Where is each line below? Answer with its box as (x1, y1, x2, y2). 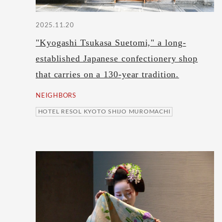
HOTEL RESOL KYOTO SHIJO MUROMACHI (38, 109, 170, 115)
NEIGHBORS (36, 92, 76, 99)
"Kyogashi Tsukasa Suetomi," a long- (36, 38, 186, 48)
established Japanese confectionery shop (36, 54, 198, 64)
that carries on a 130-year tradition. (36, 69, 179, 80)
